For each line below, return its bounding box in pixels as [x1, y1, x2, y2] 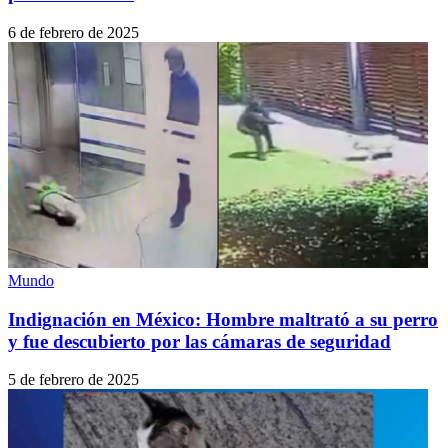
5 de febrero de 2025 [8, 371, 139, 389]
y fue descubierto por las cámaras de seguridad [8, 330, 391, 352]
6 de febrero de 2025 [8, 23, 139, 41]
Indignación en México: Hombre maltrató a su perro [8, 308, 438, 330]
